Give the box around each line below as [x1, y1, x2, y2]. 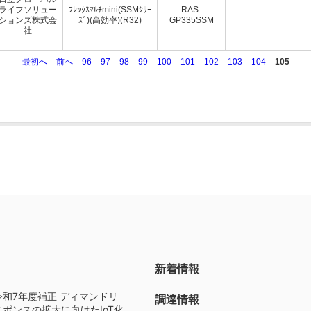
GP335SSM [169, 15, 214, 25]
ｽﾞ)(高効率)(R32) [78, 15, 142, 25]
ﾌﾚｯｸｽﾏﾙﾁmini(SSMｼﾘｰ [69, 4, 151, 15]
